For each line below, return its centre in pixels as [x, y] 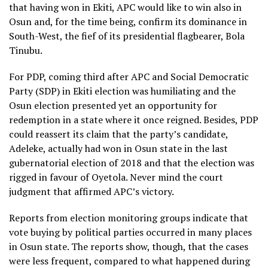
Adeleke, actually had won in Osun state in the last [118, 148]
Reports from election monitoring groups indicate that [129, 218]
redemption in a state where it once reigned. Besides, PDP [134, 120]
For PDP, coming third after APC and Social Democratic [129, 77]
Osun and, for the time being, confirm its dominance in [128, 22]
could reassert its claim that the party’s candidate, [118, 134]
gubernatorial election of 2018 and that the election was [132, 163]
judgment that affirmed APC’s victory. [92, 191]
